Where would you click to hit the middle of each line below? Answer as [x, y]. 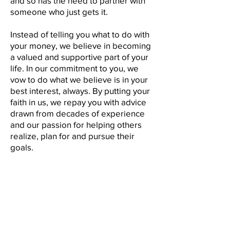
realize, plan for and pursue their [72, 136]
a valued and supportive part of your [79, 57]
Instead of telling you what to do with [80, 34]
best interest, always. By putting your [80, 91]
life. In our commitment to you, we [74, 68]
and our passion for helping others [76, 124]
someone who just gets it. [60, 12]
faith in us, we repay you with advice [78, 102]
